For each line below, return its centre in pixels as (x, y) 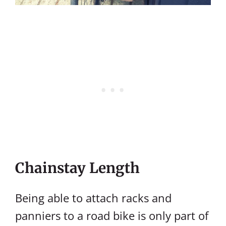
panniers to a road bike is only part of (112, 215)
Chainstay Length (77, 168)
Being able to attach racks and (93, 198)
